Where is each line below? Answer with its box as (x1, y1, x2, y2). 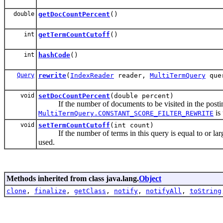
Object (139, 174, 161, 183)
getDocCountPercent (38, 10, 110, 18)
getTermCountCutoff (38, 30, 110, 38)
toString (190, 187, 222, 195)
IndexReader (70, 71, 114, 79)
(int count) (110, 121, 154, 129)
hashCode (38, 51, 70, 59)
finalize (34, 187, 66, 195)
